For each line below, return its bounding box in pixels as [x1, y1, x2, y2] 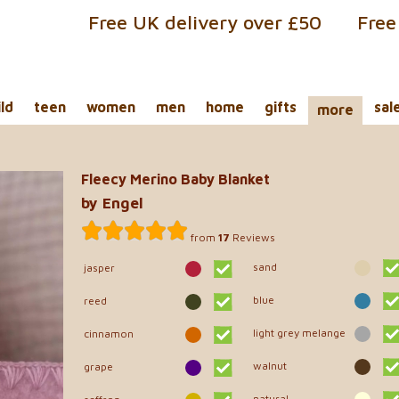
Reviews [230, 230, 275, 244]
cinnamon [84, 326, 134, 340]
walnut [253, 358, 287, 372]
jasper [84, 260, 115, 274]
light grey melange [253, 325, 346, 339]
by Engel [81, 194, 143, 213]
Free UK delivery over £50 [88, 11, 322, 34]
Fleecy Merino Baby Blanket [81, 170, 270, 187]
